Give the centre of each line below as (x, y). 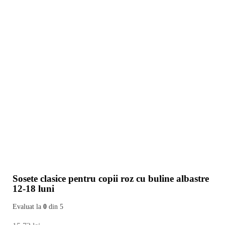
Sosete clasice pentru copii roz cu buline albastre (111, 178)
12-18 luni (34, 188)
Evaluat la (28, 207)
